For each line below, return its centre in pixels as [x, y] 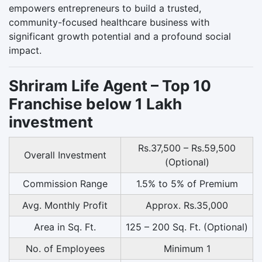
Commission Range [65, 183]
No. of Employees [65, 248]
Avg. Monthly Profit [65, 205]
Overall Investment [65, 155]
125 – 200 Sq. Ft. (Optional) [187, 227]
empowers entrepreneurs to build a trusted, [105, 8]
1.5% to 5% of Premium [187, 183]
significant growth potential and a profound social [120, 36]
